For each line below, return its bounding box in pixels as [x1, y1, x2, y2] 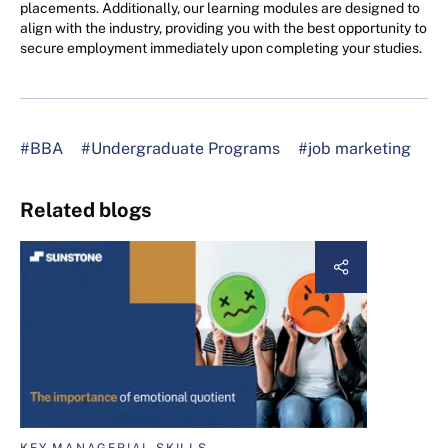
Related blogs [20, 197, 153, 222]
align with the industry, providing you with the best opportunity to [20, 19, 427, 36]
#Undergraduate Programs [81, 138, 280, 158]
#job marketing [298, 138, 411, 158]
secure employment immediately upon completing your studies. [20, 39, 422, 56]
